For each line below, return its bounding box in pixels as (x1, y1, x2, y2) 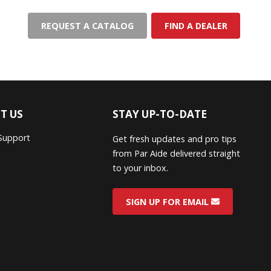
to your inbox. (112, 162, 168, 174)
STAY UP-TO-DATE (112, 106, 207, 121)
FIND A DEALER (164, 19, 227, 31)
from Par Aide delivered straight (112, 147, 240, 159)
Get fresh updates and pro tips (112, 132, 237, 145)
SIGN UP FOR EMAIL (125, 195, 211, 207)
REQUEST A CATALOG (41, 19, 134, 31)
